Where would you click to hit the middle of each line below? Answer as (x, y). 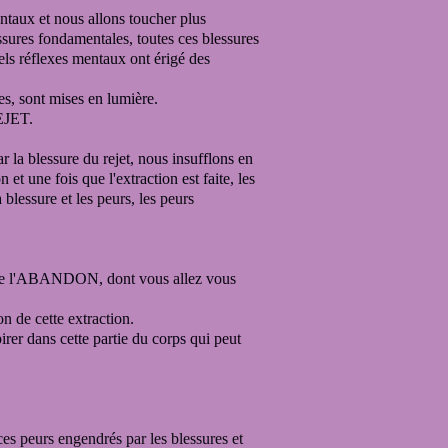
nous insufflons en (195, 158)
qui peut (215, 338)
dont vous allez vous (171, 278)
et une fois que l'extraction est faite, (123, 178)
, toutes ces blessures (194, 38)
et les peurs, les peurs (125, 198)
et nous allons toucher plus (120, 18)
